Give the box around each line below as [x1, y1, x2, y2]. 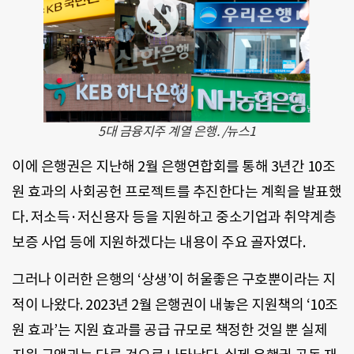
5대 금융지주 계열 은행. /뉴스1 [98, 123, 256, 140]
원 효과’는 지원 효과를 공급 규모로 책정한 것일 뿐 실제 [12, 320, 327, 339]
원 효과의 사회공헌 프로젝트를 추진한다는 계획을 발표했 [12, 183, 341, 201]
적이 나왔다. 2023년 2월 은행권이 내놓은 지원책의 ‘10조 [12, 295, 338, 314]
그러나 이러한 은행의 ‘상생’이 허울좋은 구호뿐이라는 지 [12, 269, 336, 288]
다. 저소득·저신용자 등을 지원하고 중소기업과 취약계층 [12, 208, 336, 227]
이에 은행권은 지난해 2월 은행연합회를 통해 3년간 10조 [12, 157, 335, 176]
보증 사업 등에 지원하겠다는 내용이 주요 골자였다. [12, 233, 305, 252]
